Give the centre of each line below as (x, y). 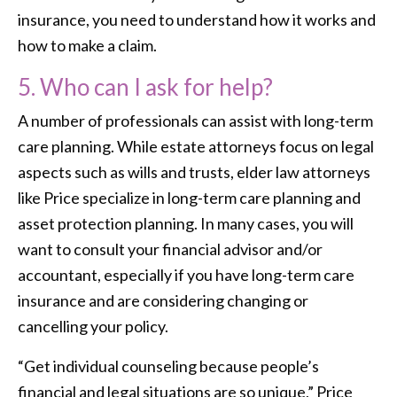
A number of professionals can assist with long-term (195, 120)
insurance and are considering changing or (163, 300)
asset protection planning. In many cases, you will (186, 223)
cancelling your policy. (94, 326)
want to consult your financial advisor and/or (170, 249)
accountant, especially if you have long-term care (186, 274)
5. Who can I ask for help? (145, 86)
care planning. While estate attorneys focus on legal (196, 146)
